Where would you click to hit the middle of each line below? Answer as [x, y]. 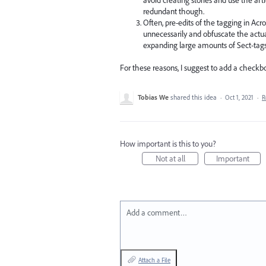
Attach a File [154, 260]
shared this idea [194, 97]
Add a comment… [157, 213]
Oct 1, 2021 [239, 98]
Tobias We [153, 97]
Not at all [170, 159]
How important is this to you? [168, 144]
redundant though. [174, 11]
